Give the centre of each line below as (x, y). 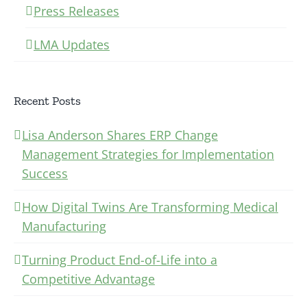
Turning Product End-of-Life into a (120, 259)
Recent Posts (47, 100)
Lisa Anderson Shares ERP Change (120, 135)
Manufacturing (64, 226)
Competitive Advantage (88, 279)
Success (45, 173)
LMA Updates (72, 44)
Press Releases (76, 11)
